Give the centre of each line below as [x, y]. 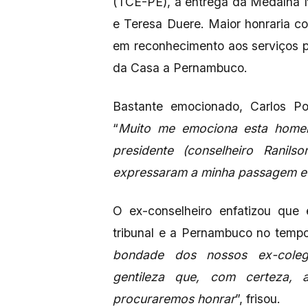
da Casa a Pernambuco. [180, 67]
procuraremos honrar [174, 298]
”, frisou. [258, 298]
